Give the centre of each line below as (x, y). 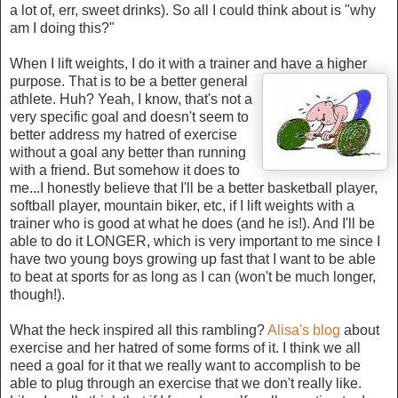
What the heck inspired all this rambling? (139, 330)
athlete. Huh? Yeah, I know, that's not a (131, 99)
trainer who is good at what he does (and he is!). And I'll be (192, 224)
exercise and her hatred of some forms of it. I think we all (185, 348)
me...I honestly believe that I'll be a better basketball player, (194, 188)
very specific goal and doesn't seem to (129, 117)
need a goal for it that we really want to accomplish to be (185, 366)
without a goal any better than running (128, 153)
